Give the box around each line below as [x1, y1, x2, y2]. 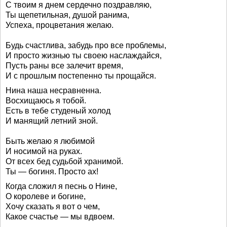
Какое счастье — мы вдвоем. [6, 212, 115, 221]
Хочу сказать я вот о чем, [6, 202, 100, 211]
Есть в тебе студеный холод [6, 106, 110, 115]
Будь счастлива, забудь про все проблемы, [6, 41, 166, 50]
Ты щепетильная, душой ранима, [6, 11, 129, 19]
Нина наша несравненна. [6, 86, 101, 95]
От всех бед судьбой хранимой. [6, 157, 123, 166]
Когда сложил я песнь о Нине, [6, 182, 117, 191]
